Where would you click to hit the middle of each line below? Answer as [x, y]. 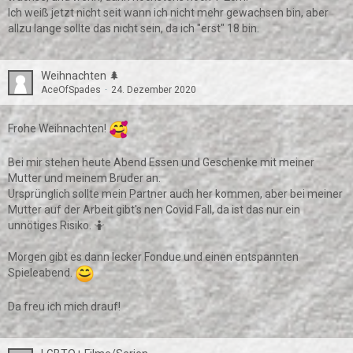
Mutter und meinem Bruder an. [84, 178]
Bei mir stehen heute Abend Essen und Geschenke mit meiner [161, 162]
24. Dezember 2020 [154, 90]
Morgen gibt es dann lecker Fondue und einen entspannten [153, 257]
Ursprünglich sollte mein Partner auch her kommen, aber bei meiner [175, 194]
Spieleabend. [41, 273]
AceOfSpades [71, 90]
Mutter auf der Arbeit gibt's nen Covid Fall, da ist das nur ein [154, 210]
